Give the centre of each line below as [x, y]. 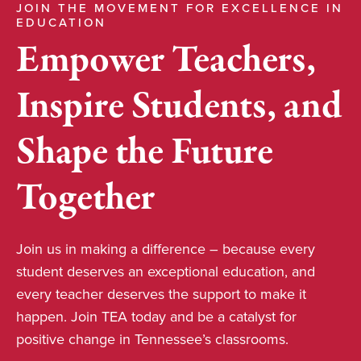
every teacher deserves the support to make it [161, 294]
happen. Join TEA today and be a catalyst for [156, 316]
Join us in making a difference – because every [166, 249]
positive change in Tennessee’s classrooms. [152, 339]
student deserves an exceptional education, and [166, 271]
